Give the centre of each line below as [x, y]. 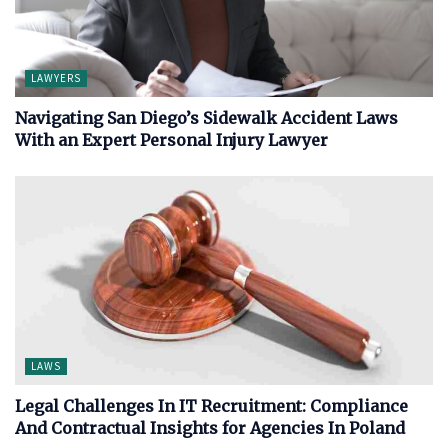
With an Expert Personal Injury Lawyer [171, 140]
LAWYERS [56, 78]
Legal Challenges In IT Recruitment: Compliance [211, 406]
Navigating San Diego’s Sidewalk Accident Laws [206, 118]
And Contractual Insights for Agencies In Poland [210, 428]
